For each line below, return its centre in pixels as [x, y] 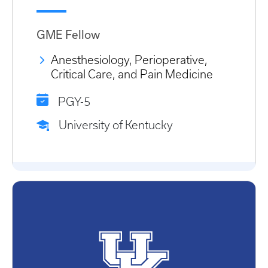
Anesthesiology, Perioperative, [129, 60]
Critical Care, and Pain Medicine [132, 74]
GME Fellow [68, 35]
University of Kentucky [116, 125]
